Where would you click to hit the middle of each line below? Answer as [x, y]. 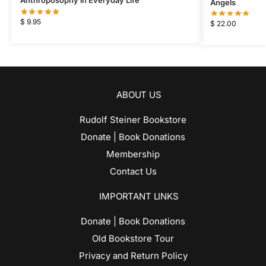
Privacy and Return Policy [133, 256]
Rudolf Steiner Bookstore [133, 120]
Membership [133, 154]
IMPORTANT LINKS [139, 197]
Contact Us [133, 172]
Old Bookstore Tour [133, 239]
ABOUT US [139, 95]
